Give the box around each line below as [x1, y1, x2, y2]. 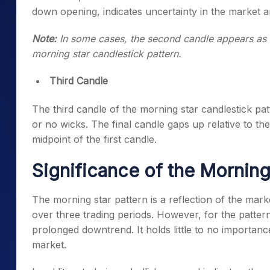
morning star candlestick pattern [32, 48, 178, 60]
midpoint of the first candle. [32, 133, 157, 145]
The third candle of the [32, 103, 140, 115]
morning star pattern [53, 193, 148, 206]
